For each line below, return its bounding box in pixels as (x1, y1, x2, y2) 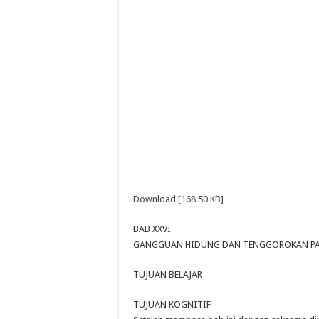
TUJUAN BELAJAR (133, 269, 202, 280)
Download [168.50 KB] (133, 194, 224, 204)
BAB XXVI (133, 224, 171, 234)
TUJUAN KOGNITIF (133, 299, 211, 310)
